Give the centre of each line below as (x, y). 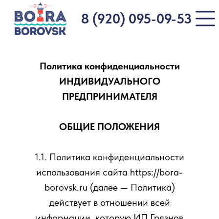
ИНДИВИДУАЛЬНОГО (109, 81)
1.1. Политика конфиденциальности (109, 157)
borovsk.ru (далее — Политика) (109, 187)
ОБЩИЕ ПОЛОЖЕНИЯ (109, 127)
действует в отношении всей (109, 202)
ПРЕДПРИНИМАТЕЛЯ (109, 96)
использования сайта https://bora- (109, 172)
